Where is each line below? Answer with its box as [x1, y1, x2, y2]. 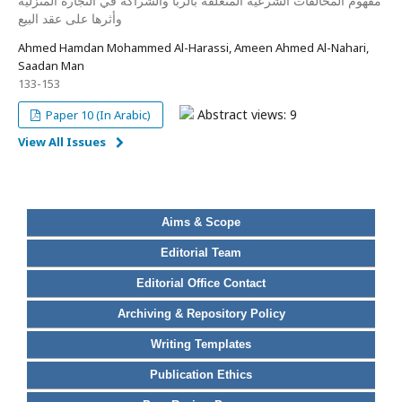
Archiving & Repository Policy [117, 307, 285, 320]
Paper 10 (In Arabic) [43, 107, 152, 123]
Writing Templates [151, 337, 251, 351]
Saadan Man [18, 57, 84, 74]
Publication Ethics [150, 368, 252, 381]
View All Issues [18, 134, 106, 150]
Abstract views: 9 [194, 106, 298, 123]
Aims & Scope [162, 215, 240, 229]
